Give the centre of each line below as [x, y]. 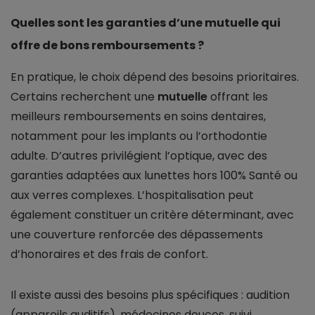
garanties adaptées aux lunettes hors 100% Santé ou [154, 176]
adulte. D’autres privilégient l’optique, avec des [139, 156]
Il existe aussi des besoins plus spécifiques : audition [150, 295]
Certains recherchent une [84, 97]
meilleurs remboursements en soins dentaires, [138, 117]
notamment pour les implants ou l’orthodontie [139, 136]
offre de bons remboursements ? [107, 46]
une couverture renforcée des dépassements [137, 235]
